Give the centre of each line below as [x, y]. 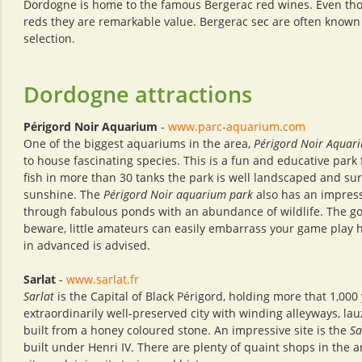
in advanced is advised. [87, 245]
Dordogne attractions [138, 94]
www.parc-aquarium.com [237, 126]
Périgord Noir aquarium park [178, 194]
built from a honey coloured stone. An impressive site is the [187, 330]
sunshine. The [63, 194]
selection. [49, 38]
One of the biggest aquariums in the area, [139, 143]
